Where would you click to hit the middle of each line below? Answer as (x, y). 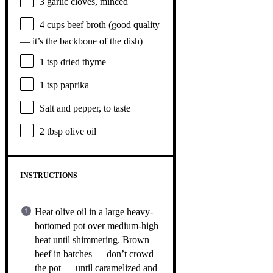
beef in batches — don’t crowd (94, 253)
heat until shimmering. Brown (92, 239)
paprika (73, 85)
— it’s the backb (51, 41)
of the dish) (120, 41)
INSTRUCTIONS (49, 175)
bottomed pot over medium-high (97, 225)
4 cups (52, 24)
